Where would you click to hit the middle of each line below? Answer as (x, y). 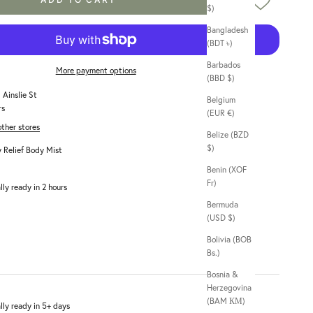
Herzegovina (229, 288)
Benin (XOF (227, 170)
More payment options (96, 70)
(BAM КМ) (237, 301)
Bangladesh (227, 30)
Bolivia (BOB (229, 240)
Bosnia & (222, 275)
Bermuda (223, 205)
